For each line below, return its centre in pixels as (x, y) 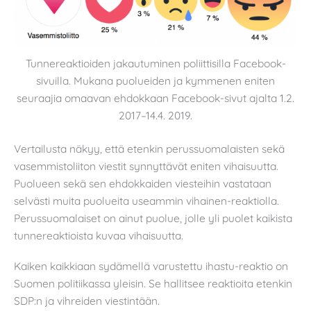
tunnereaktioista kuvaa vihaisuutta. (99, 236)
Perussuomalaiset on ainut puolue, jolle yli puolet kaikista (153, 218)
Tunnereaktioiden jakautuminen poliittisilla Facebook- (155, 64)
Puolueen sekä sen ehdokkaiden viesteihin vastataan (143, 184)
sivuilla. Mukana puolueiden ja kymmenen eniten (155, 81)
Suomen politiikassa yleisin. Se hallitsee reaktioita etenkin (153, 283)
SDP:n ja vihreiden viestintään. (87, 300)
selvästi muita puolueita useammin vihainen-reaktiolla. (146, 201)
